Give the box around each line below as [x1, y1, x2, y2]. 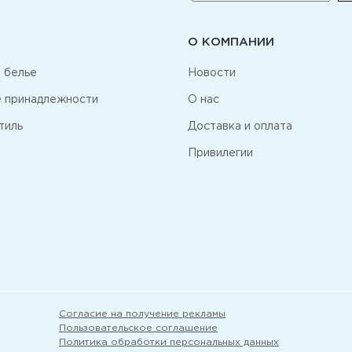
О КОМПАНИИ [188, 37, 274, 47]
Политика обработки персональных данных [59, 338, 279, 346]
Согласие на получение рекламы [59, 310, 225, 318]
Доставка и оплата [188, 122, 292, 131]
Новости [188, 68, 236, 78]
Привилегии [188, 148, 253, 158]
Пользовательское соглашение [59, 324, 218, 332]
